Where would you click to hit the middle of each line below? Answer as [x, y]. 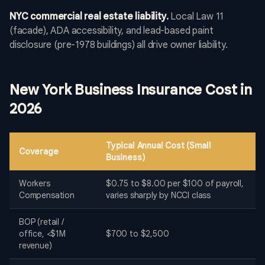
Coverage [39, 152]
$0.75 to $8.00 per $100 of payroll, [175, 184]
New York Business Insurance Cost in [131, 90]
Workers [35, 184]
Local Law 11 [196, 17]
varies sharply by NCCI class [159, 195]
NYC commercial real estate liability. [89, 17]
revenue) [35, 246]
